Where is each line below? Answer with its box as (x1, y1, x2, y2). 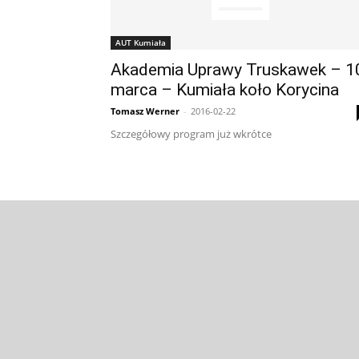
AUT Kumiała (115, 37, 166, 48)
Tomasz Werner (111, 105, 179, 117)
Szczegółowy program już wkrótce (111, 127, 276, 141)
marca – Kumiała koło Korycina (111, 80, 339, 99)
